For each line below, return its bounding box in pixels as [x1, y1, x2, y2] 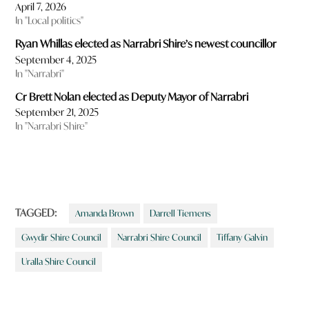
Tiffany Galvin [217, 232, 268, 243]
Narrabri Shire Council [117, 232, 201, 243]
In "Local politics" [15, 14, 84, 28]
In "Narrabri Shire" [15, 119, 88, 133]
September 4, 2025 [15, 52, 97, 66]
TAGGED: [15, 206, 57, 220]
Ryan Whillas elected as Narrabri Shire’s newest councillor [15, 37, 277, 51]
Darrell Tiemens [149, 208, 211, 219]
